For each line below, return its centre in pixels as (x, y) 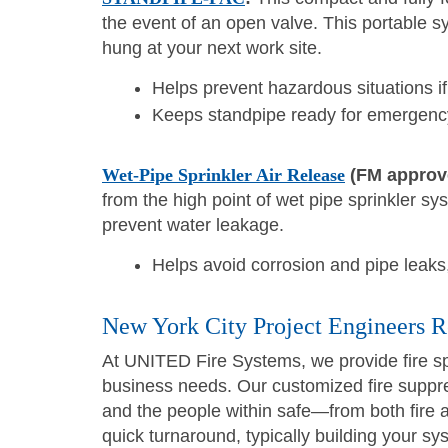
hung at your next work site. (212, 47)
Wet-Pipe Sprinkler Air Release (223, 174)
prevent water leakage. (193, 224)
